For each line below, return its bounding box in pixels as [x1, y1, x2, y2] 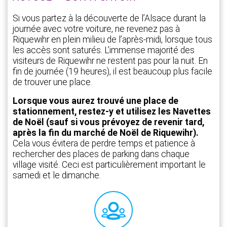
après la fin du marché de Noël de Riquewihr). [13, 128, 199, 138]
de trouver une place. [13, 77, 92, 88]
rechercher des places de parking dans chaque [13, 149, 190, 160]
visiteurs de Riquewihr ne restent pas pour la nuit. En [13, 56, 208, 66]
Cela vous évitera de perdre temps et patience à [13, 138, 195, 149]
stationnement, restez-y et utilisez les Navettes [13, 106, 211, 117]
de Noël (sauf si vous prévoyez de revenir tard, [13, 117, 204, 128]
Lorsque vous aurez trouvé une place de [13, 96, 178, 106]
